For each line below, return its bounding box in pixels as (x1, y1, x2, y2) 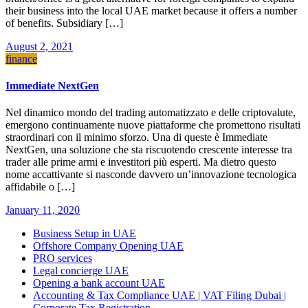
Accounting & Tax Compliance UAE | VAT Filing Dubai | (33, 289, 286, 302)
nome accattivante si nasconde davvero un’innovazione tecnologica (5, 168, 296, 181)
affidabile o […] (5, 181, 75, 193)
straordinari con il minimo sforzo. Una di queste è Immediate (5, 131, 267, 144)
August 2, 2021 (5, 40, 73, 52)
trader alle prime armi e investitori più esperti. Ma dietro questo (5, 156, 276, 168)
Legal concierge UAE (33, 265, 129, 277)
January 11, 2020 (5, 204, 80, 217)
